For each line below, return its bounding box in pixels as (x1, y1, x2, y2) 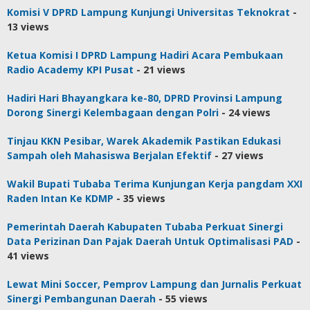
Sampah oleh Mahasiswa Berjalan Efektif (7, 148, 212, 162)
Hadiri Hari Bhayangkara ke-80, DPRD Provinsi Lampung (7, 91, 282, 104)
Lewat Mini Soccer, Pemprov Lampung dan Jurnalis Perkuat (7, 277, 302, 291)
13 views (7, 19, 49, 33)
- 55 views (156, 291, 208, 305)
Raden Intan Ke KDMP (7, 191, 113, 205)
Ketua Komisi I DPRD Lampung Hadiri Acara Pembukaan (7, 48, 283, 62)
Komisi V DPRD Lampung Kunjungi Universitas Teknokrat (7, 5, 290, 19)
